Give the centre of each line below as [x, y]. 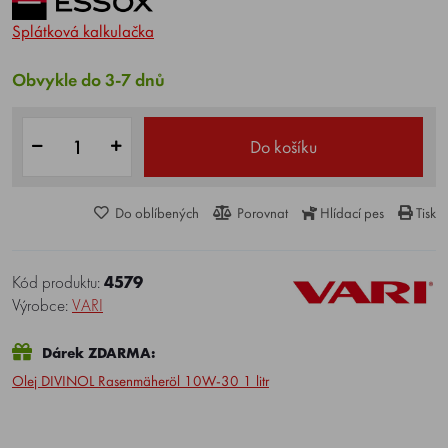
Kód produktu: [58, 282]
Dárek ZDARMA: [99, 353]
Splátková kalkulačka [83, 31]
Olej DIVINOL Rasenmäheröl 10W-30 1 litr [140, 381]
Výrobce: [42, 305]
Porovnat [261, 213]
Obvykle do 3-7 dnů [88, 79]
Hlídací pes [352, 213]
